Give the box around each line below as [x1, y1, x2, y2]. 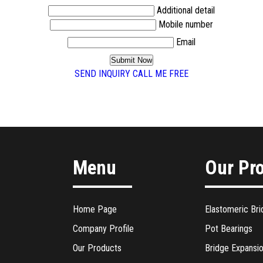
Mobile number [159, 18, 213, 30]
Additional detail [157, 4, 215, 16]
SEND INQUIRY [75, 68, 130, 79]
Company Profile [72, 222, 134, 234]
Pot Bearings [205, 222, 253, 234]
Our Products [72, 242, 122, 254]
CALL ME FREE [133, 68, 188, 79]
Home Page [72, 203, 117, 215]
